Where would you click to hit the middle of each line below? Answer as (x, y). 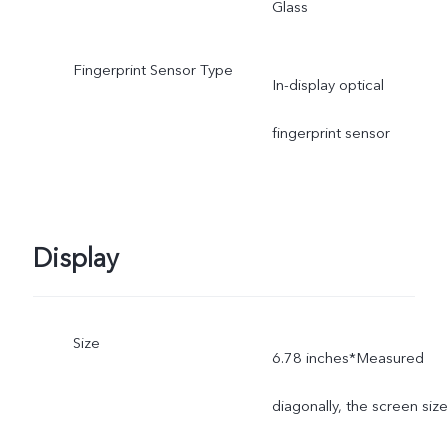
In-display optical (327, 84)
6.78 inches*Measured (347, 357)
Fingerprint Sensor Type (152, 69)
